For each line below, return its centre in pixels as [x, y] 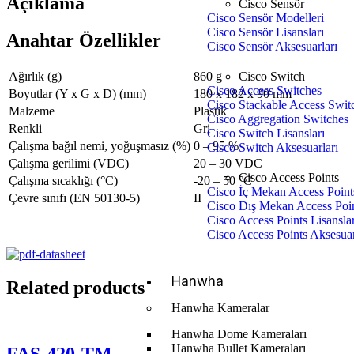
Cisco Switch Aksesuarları [273, 147]
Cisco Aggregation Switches [278, 119]
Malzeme [32, 111]
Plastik [210, 111]
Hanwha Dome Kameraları [239, 334]
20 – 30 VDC [228, 163]
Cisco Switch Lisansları [266, 133]
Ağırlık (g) [35, 76]
